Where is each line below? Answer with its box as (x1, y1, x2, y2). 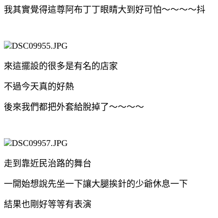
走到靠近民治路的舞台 (4, 158, 91, 168)
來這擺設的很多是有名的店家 (4, 61, 118, 71)
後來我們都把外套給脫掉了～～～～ (4, 102, 144, 112)
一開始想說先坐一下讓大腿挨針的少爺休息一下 (4, 179, 188, 189)
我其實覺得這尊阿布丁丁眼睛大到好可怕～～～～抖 (4, 4, 205, 15)
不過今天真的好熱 (4, 81, 74, 91)
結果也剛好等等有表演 (4, 199, 91, 209)
